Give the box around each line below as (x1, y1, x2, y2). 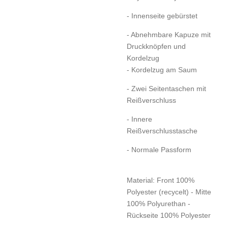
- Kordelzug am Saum (127, 65, 197, 74)
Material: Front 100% (127, 176, 194, 184)
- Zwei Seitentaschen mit (127, 84, 206, 93)
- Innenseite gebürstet (127, 11, 197, 20)
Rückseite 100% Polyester (127, 211, 211, 219)
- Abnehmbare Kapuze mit (127, 30, 211, 39)
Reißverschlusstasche (127, 126, 197, 135)
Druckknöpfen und (127, 42, 186, 50)
